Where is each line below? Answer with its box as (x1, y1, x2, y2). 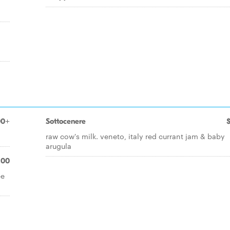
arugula (46, 141, 71, 151)
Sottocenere (46, 117, 86, 126)
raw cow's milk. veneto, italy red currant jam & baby (46, 131, 225, 141)
